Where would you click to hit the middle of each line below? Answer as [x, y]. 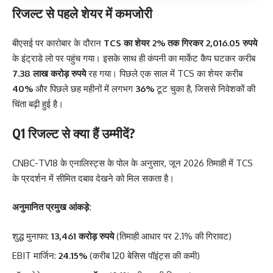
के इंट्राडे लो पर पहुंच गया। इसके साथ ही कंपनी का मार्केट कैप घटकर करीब [134, 58]
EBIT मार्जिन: [35, 256]
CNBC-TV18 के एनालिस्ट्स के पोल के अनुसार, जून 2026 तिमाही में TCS [133, 163]
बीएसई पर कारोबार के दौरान [58, 43]
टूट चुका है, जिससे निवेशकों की [205, 88]
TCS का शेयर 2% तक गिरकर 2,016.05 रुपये [180, 43]
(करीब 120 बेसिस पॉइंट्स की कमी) [144, 256]
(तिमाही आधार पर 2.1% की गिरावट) [173, 236]
